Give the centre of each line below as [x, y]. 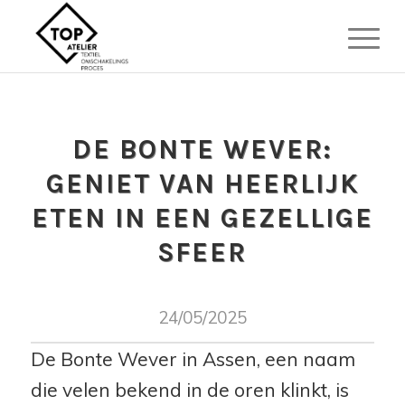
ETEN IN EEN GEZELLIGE [202, 218]
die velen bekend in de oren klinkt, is [189, 390]
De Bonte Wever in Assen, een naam [193, 359]
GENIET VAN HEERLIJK [202, 184]
